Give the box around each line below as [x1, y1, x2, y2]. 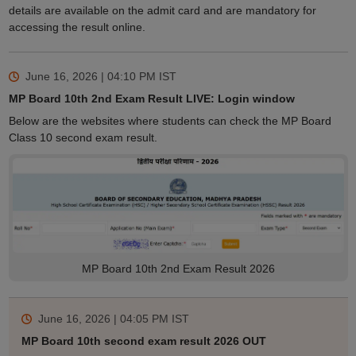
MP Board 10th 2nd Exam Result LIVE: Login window [8, 92, 295, 106]
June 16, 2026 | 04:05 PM [37, 312, 168, 326]
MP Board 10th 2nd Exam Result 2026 [81, 262, 275, 276]
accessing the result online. [8, 21, 145, 34]
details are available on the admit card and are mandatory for [8, 4, 316, 17]
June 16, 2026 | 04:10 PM [25, 70, 156, 83]
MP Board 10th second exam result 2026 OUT [21, 335, 266, 348]
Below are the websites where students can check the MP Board [8, 114, 331, 128]
